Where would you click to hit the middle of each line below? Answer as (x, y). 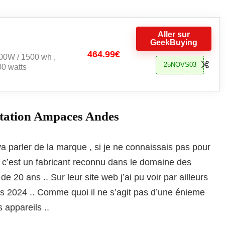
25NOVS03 (180, 65)
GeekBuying (174, 42)
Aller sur (174, 34)
